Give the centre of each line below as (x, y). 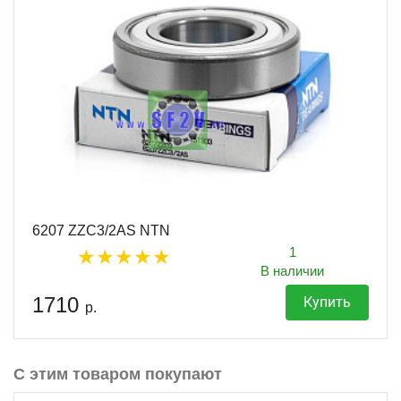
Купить (327, 302)
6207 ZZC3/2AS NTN (101, 230)
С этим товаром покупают (118, 374)
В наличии (292, 270)
